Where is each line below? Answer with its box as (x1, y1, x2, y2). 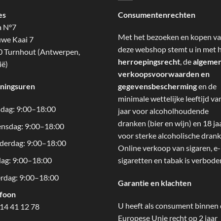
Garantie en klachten (118, 178, 191, 188)
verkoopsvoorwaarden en (118, 69, 210, 79)
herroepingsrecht (118, 57, 180, 67)
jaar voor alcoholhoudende (118, 106, 209, 116)
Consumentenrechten (118, 9, 195, 19)
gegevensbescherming (118, 81, 197, 91)
